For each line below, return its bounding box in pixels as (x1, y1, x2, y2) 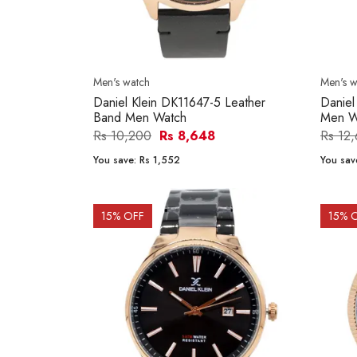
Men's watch (93, 74, 150, 91)
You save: (93, 153, 139, 168)
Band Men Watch (93, 108, 186, 127)
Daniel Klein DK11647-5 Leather (93, 93, 265, 112)
